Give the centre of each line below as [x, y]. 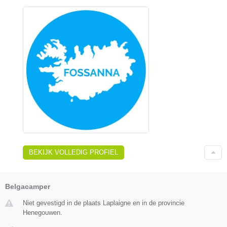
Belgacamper [28, 187]
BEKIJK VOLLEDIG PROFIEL [73, 153]
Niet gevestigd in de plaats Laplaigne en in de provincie [104, 203]
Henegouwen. [43, 213]
